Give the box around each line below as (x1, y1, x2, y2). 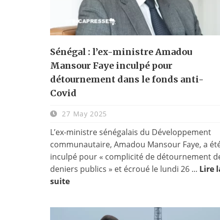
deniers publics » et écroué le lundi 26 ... (50, 163, 199, 174)
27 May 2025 (59, 109, 108, 118)
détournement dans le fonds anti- (50, 73, 204, 85)
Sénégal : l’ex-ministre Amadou (50, 46, 192, 57)
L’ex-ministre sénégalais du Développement (50, 126, 211, 137)
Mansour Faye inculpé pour (50, 59, 172, 71)
